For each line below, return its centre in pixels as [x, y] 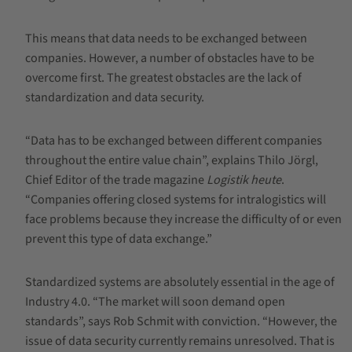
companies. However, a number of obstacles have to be [169, 58]
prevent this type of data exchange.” [118, 239]
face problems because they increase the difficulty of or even [183, 219]
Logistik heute [244, 180]
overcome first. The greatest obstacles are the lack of [163, 78]
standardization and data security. [114, 97]
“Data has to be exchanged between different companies [173, 141]
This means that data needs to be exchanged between [166, 38]
